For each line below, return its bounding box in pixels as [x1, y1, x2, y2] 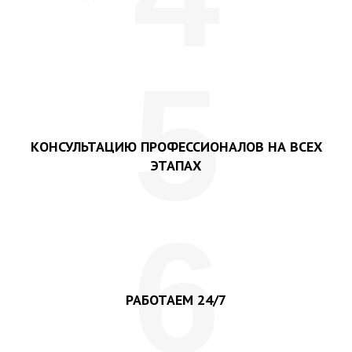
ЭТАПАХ [151, 156, 201, 175]
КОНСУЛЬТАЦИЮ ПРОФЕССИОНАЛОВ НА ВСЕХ [30, 137, 322, 156]
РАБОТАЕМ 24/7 [126, 291, 226, 310]
